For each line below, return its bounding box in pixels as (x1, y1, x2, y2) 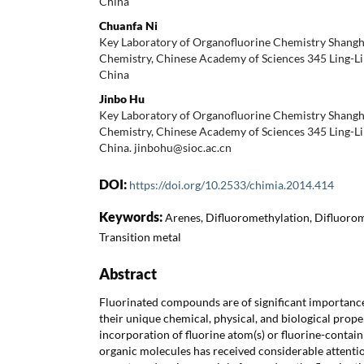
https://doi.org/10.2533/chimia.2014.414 (129, 177, 334, 192)
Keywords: (99, 208, 165, 224)
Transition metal (99, 229, 181, 244)
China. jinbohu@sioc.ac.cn (99, 140, 232, 154)
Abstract (99, 264, 157, 283)
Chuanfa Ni (99, 18, 158, 32)
